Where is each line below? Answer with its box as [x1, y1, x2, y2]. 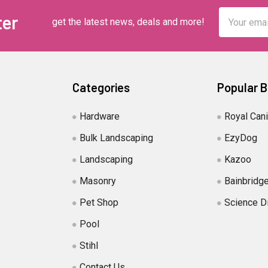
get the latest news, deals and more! [52, 16, 205, 28]
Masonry [80, 175, 117, 187]
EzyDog [224, 132, 257, 144]
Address [219, 23, 255, 34]
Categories [72, 80, 130, 95]
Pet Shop [80, 197, 119, 208]
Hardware [80, 111, 120, 122]
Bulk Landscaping [80, 132, 154, 144]
